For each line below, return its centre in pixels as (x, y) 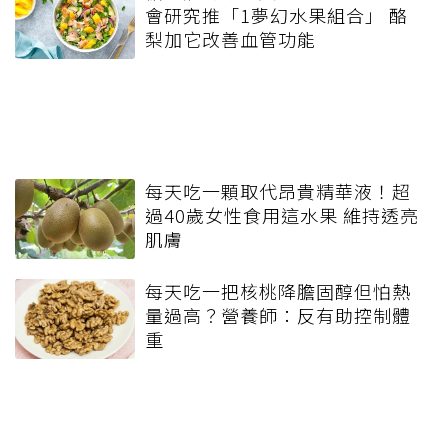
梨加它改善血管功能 (230, 39)
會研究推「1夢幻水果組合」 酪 (276, 15)
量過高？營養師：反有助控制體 (278, 315)
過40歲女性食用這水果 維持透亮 (282, 215)
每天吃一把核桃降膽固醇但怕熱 (278, 291)
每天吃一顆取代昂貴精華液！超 (278, 191)
